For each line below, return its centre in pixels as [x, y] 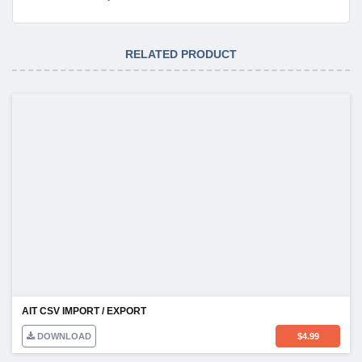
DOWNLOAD [63, 336]
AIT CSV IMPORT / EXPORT [84, 311]
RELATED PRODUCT [181, 54]
